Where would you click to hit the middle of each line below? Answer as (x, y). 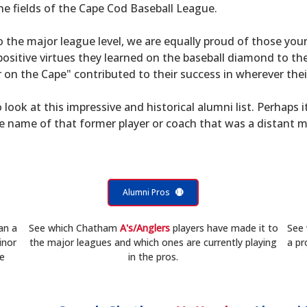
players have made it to (224, 228)
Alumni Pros (147, 192)
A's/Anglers (145, 228)
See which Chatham (74, 228)
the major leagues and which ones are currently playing (153, 242)
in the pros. (153, 257)
